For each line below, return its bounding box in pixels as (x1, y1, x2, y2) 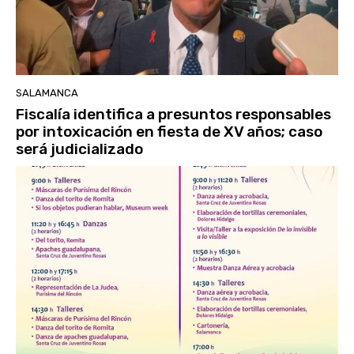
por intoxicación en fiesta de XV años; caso (16, 122, 322, 141)
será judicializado (16, 139, 143, 158)
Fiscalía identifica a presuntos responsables (16, 104, 331, 123)
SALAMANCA (16, 86, 78, 99)
